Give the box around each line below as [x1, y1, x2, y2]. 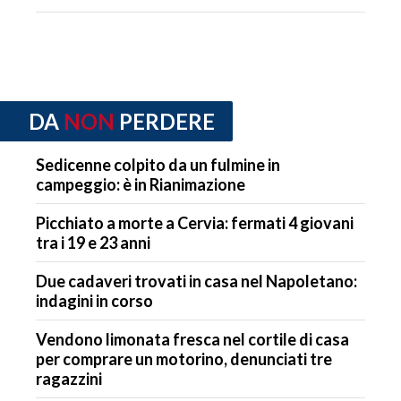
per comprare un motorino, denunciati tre [36, 348, 332, 369]
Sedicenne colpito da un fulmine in [36, 154, 280, 175]
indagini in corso [36, 290, 153, 311]
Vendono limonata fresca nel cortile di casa [36, 328, 349, 349]
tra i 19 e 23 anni [36, 232, 150, 252]
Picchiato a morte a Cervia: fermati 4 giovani [36, 212, 354, 233]
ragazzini [36, 368, 102, 388]
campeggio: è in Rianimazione [36, 174, 245, 194]
